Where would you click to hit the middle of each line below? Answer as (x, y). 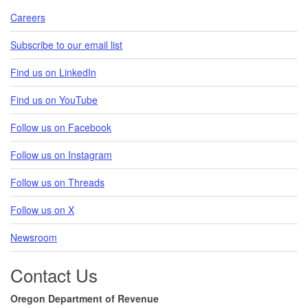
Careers (28, 17)
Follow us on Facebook (61, 127)
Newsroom (34, 237)
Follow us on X (42, 209)
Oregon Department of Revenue (85, 298)
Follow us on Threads (57, 182)
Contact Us (54, 274)
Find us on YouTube (54, 99)
